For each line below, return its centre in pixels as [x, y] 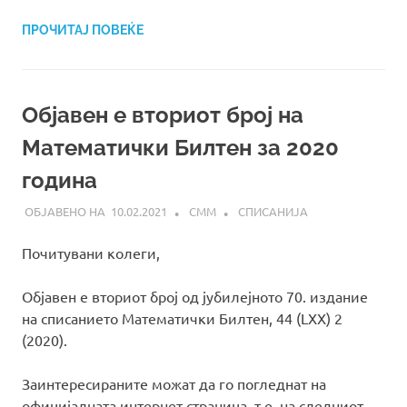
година [60, 180]
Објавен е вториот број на [163, 114]
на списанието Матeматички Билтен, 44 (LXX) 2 [182, 318]
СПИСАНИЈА [273, 212]
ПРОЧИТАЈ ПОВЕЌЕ [83, 30]
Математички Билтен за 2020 [180, 147]
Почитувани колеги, [91, 253]
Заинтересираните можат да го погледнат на [174, 384]
